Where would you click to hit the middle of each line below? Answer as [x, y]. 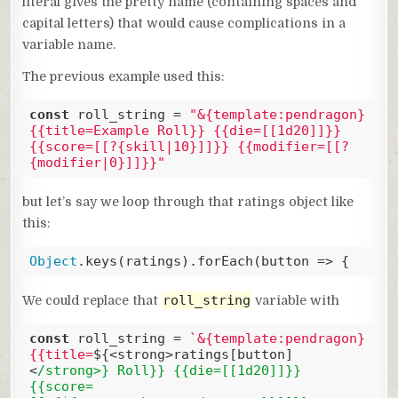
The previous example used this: [124, 76]
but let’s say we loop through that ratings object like [188, 201]
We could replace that [92, 300]
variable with [296, 300]
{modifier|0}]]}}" [97, 163]
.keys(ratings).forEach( [169, 262]
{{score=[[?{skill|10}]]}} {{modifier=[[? [189, 147]
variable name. [69, 44]
